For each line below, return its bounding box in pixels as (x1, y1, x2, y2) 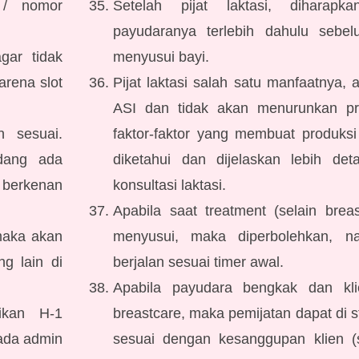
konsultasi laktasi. (113, 177, 227, 193)
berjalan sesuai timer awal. (113, 254, 284, 270)
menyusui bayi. (113, 49, 210, 65)
